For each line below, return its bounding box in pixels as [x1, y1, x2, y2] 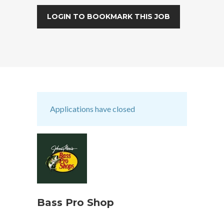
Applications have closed [50, 103, 135, 113]
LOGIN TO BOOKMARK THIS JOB [47, 11, 170, 21]
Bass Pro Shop [37, 196, 114, 208]
